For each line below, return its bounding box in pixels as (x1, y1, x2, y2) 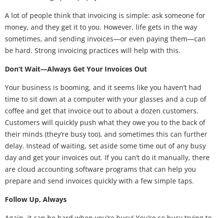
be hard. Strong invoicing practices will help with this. (5, 46, 181, 55)
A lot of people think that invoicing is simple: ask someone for (5, 11, 205, 20)
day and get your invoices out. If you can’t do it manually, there (5, 153, 210, 162)
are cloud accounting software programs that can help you (5, 164, 196, 174)
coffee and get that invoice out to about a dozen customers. (5, 106, 199, 115)
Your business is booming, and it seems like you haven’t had (5, 83, 201, 92)
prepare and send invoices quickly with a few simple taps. (5, 176, 194, 185)
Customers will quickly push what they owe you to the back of (5, 118, 205, 127)
